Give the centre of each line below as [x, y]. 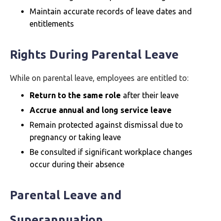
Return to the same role [75, 95]
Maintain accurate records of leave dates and [111, 11]
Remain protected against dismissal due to [106, 125]
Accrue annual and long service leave [101, 110]
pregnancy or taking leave [75, 137]
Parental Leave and [66, 195]
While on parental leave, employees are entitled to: [99, 78]
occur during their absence [77, 164]
